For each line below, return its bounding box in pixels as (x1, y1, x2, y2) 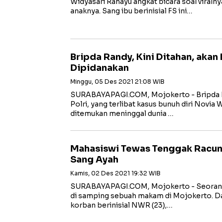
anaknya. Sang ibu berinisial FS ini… (70, 6, 192, 15)
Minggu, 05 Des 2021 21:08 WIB (70, 78, 165, 85)
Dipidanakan (70, 62, 129, 73)
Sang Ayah (70, 154, 118, 165)
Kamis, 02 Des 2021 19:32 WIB (70, 169, 161, 177)
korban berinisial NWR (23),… (70, 201, 172, 210)
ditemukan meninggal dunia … (70, 109, 173, 118)
